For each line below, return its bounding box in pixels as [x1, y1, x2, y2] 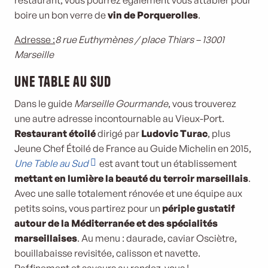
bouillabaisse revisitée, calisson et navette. [14, 247, 200, 259]
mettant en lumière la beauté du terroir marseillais [14, 172, 248, 184]
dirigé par [98, 127, 139, 139]
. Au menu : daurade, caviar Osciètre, [77, 232, 237, 244]
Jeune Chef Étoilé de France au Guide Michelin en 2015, [14, 142, 251, 154]
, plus [208, 127, 230, 139]
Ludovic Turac [139, 127, 208, 139]
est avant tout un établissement [99, 157, 237, 169]
